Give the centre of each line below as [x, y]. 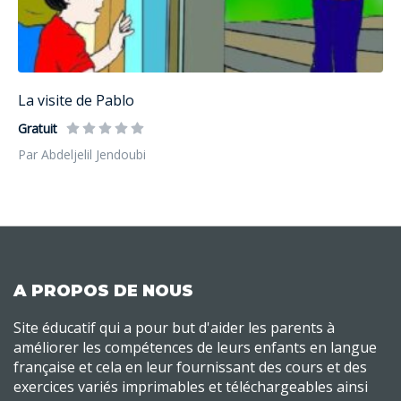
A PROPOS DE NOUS [103, 290]
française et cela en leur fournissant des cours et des [190, 367]
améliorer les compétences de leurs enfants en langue [195, 347]
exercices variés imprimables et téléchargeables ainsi [191, 386]
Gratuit [38, 128]
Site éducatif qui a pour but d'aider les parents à [174, 327]
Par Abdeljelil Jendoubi [82, 154]
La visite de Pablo [76, 100]
